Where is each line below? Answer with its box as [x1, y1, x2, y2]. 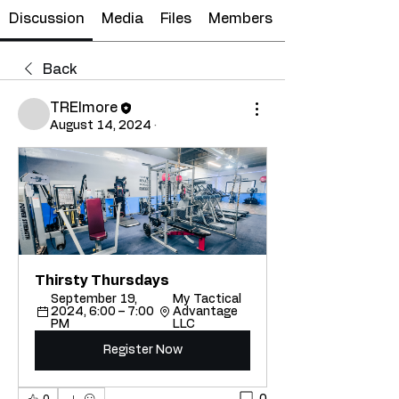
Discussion [8, 12, 85, 26]
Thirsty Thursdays [35, 273, 169, 288]
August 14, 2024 [50, 119, 151, 132]
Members [208, 12, 273, 26]
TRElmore [50, 101, 118, 115]
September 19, [51, 293, 137, 305]
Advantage [172, 305, 238, 318]
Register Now [102, 344, 183, 356]
